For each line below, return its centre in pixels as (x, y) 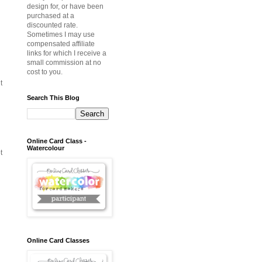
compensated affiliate (61, 44)
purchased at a (51, 16)
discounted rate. (52, 25)
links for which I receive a (67, 54)
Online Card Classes (58, 241)
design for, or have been (65, 7)
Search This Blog (53, 98)
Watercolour (46, 148)
